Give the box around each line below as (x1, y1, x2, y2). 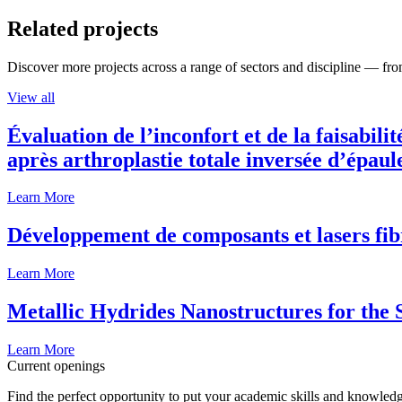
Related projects (7, 16, 158, 40)
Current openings (7, 358, 105, 374)
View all (7, 89, 55, 105)
